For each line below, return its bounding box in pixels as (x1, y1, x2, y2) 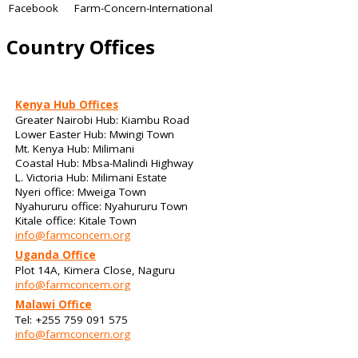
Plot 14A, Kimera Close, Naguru (15, 263, 175, 278)
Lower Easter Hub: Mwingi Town (15, 127, 174, 142)
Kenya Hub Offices (15, 97, 118, 113)
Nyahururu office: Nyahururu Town (15, 199, 188, 214)
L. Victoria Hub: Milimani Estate (15, 170, 167, 185)
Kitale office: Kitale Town (15, 213, 137, 229)
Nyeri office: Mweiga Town (15, 185, 146, 200)
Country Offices (6, 33, 155, 60)
